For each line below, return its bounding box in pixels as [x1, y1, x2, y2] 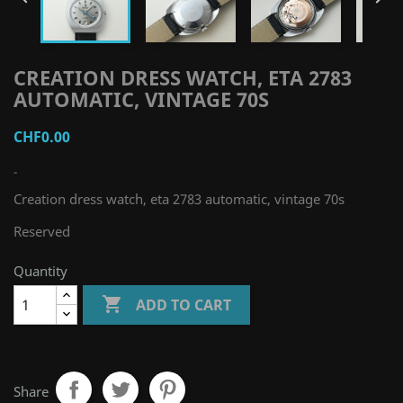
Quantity [13, 262, 67, 281]
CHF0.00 [13, 127, 70, 148]
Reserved [13, 222, 70, 241]
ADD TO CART [136, 294, 232, 315]
